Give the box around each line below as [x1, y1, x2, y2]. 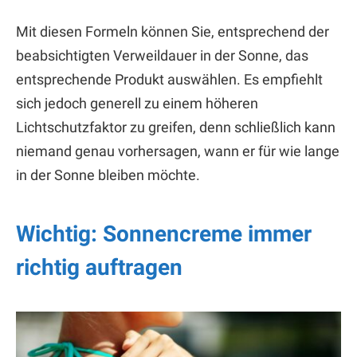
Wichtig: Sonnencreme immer [16, 221, 312, 248]
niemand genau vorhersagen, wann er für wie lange [16, 143, 339, 160]
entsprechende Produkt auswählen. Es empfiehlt [16, 71, 323, 88]
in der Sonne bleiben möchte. [16, 167, 200, 184]
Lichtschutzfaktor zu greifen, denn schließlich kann [16, 119, 335, 136]
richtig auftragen [16, 254, 182, 281]
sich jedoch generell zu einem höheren [16, 95, 258, 112]
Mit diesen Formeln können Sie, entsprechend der [16, 23, 329, 41]
